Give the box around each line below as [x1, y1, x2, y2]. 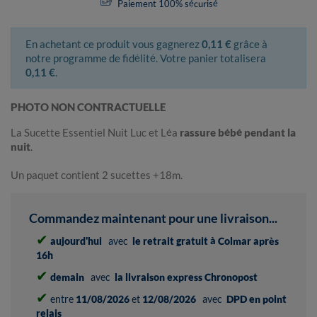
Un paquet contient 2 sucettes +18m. [11, 168, 183, 182]
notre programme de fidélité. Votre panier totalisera [25, 52, 266, 65]
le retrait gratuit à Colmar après [132, 235, 279, 248]
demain [50, 271, 84, 284]
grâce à [231, 38, 267, 51]
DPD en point [226, 293, 287, 306]
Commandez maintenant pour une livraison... [38, 210, 277, 226]
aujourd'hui [50, 235, 102, 248]
